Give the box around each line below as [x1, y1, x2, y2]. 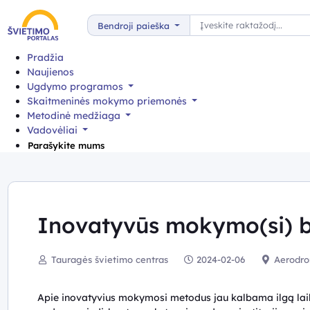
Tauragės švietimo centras [48, 254, 168, 266]
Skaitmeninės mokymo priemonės [26, 94, 190, 107]
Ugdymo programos [26, 80, 126, 93]
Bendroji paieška [98, 19, 172, 31]
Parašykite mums [28, 139, 105, 151]
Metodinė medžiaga [26, 109, 123, 122]
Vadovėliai [26, 123, 80, 136]
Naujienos [26, 65, 74, 78]
